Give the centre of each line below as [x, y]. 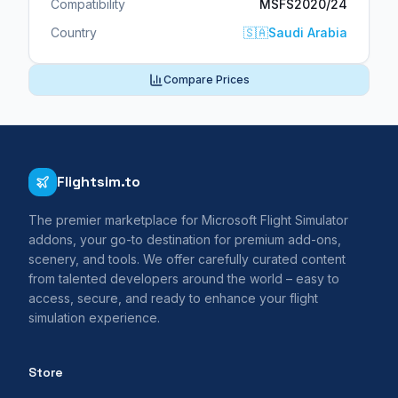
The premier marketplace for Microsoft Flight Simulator [188, 220]
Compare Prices [206, 80]
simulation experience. [94, 318]
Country [74, 33]
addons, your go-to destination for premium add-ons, [185, 240]
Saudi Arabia [308, 33]
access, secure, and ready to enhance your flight [173, 298]
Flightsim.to [99, 182]
